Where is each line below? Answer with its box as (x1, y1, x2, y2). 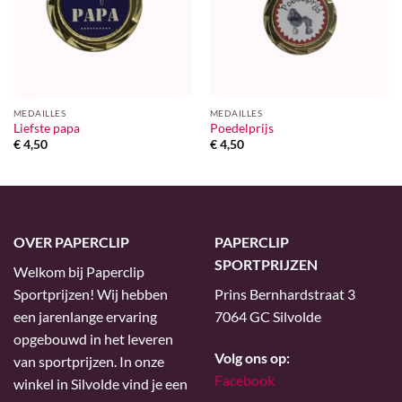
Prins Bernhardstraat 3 (214, 285, 355, 302)
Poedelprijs (209, 121, 274, 136)
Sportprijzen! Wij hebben (13, 285, 168, 302)
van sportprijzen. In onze (13, 353, 164, 370)
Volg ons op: (214, 348, 290, 366)
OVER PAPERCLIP (13, 233, 129, 250)
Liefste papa (13, 121, 80, 136)
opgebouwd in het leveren (13, 330, 173, 347)
